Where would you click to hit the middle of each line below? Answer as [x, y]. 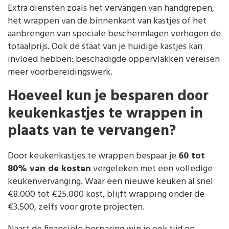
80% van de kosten [49, 169]
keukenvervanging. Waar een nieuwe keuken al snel [110, 182]
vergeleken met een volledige [152, 169]
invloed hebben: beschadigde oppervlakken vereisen [114, 59]
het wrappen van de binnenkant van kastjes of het [107, 21]
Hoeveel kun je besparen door [108, 97]
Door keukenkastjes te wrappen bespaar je [93, 156]
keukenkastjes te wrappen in [105, 114]
